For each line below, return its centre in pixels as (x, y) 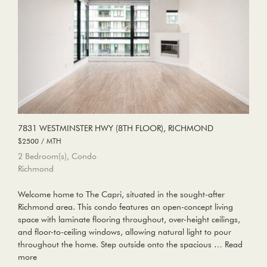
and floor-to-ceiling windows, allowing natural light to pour (125, 232)
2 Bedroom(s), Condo (57, 156)
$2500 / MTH (40, 140)
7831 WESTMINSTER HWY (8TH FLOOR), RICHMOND (116, 128)
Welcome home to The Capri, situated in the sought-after (121, 194)
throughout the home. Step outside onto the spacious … (121, 244)
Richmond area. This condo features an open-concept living (125, 207)
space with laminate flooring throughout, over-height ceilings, (129, 219)
